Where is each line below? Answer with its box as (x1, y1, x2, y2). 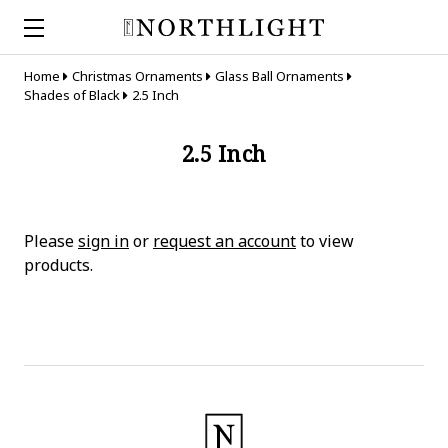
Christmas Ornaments (71, 67, 203, 85)
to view (296, 230, 354, 252)
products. (24, 254, 93, 276)
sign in (78, 230, 129, 252)
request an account (153, 230, 296, 252)
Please (24, 230, 78, 252)
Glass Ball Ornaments (214, 67, 344, 85)
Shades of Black (24, 86, 120, 104)
